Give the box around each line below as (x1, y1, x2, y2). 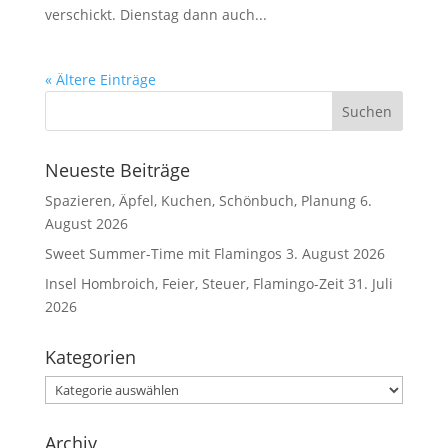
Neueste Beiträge (44, 158, 190, 183)
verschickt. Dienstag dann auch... (44, 5, 267, 25)
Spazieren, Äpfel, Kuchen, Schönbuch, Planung (44, 191, 356, 211)
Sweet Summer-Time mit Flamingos (44, 244, 282, 264)
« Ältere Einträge (44, 70, 156, 90)
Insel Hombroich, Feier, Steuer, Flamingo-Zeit (44, 274, 344, 294)
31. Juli (347, 274, 393, 294)
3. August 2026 (285, 244, 385, 264)
